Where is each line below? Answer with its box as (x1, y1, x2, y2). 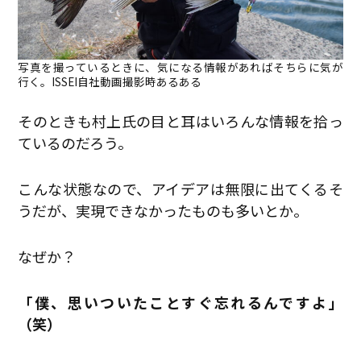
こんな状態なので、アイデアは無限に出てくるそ (18, 177, 343, 199)
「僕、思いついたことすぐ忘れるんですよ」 (18, 291, 343, 313)
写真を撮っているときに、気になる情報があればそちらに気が (18, 58, 343, 75)
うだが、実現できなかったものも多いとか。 (18, 199, 309, 221)
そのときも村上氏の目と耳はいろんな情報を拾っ (18, 110, 343, 131)
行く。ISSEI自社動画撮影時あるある (18, 73, 202, 89)
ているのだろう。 (18, 131, 133, 153)
